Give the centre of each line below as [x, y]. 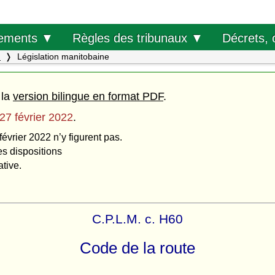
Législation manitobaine [62, 56]
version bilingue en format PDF [88, 96]
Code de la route [137, 248]
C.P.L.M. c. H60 [137, 219]
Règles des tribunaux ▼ [137, 38]
